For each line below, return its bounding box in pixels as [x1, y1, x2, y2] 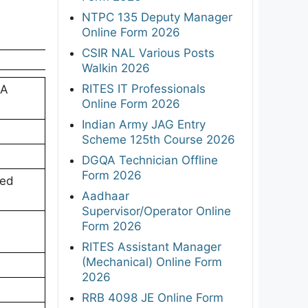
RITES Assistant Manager [82, 239, 221, 254]
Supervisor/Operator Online [82, 203, 231, 218]
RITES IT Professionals [82, 81, 206, 96]
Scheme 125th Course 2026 [82, 132, 235, 146]
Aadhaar [82, 188, 129, 203]
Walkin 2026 [82, 60, 150, 75]
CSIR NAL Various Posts [82, 45, 214, 60]
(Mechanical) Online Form [82, 254, 222, 269]
